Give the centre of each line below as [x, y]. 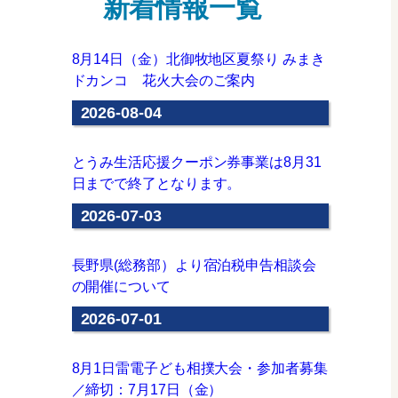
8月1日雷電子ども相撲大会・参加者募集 [199, 368]
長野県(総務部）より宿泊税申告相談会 [194, 265]
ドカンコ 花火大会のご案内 [163, 80]
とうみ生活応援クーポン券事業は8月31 [196, 162]
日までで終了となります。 [156, 183]
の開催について [121, 287]
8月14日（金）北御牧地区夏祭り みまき [198, 59]
